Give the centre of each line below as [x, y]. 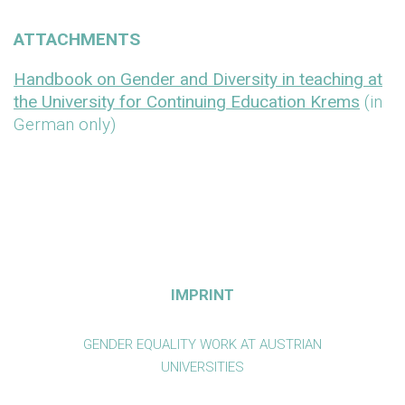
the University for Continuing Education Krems [187, 102]
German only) [65, 124]
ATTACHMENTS [77, 39]
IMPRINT [202, 295]
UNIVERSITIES [202, 367]
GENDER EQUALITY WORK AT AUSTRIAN [202, 344]
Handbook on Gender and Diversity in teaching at [198, 79]
